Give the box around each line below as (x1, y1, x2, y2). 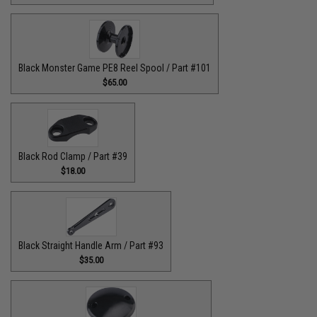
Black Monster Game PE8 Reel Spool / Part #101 (18, 62, 212, 74)
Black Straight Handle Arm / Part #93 (18, 239, 164, 251)
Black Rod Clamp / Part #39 (18, 151, 128, 162)
